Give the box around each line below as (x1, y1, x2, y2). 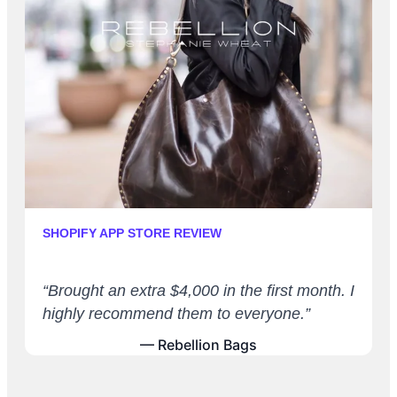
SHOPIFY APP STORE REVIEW (43, 226, 222, 241)
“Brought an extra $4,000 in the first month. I (43, 282, 354, 300)
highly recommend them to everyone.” (43, 305, 310, 323)
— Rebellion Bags (140, 336, 257, 354)
